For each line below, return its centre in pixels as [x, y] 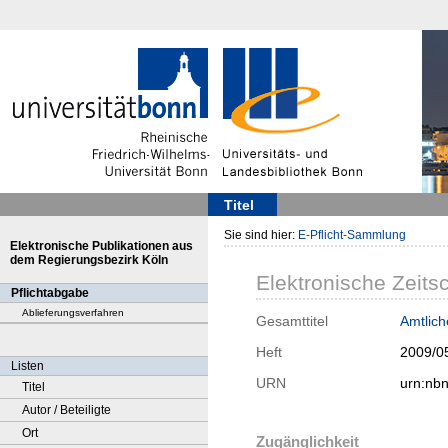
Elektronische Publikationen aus [101, 246]
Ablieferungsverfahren [73, 312]
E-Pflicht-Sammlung [352, 235]
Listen [27, 366]
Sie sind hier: [261, 235]
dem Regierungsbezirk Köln [89, 260]
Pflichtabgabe [50, 293]
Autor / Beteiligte [66, 410]
